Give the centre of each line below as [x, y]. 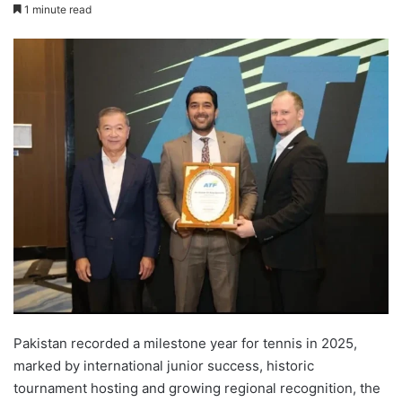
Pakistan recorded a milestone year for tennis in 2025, [185, 344]
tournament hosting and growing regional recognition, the [197, 389]
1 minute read [57, 10]
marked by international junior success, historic [164, 366]
